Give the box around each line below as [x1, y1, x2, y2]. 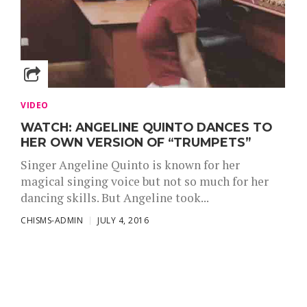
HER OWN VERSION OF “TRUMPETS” [21, 135, 251, 149]
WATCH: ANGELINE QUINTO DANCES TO [21, 120, 272, 134]
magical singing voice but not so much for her [21, 173, 269, 189]
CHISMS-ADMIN [21, 214, 83, 226]
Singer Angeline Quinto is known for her [21, 157, 240, 173]
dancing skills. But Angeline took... [21, 190, 209, 206]
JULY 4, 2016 [97, 214, 149, 226]
